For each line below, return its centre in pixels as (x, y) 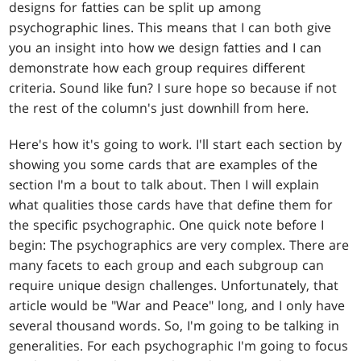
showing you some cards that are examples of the (164, 165)
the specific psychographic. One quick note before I (167, 225)
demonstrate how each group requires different (158, 68)
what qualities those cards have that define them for (171, 205)
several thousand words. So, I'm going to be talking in (174, 326)
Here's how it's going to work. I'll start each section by (176, 145)
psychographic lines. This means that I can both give (170, 28)
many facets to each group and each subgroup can (167, 266)
